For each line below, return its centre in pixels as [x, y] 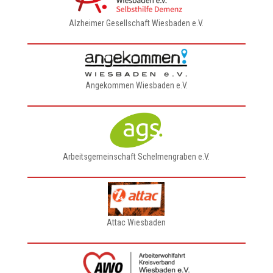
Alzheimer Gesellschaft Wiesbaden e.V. [136, 23]
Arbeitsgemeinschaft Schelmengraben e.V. [136, 157]
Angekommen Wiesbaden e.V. [136, 85]
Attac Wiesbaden [136, 222]
